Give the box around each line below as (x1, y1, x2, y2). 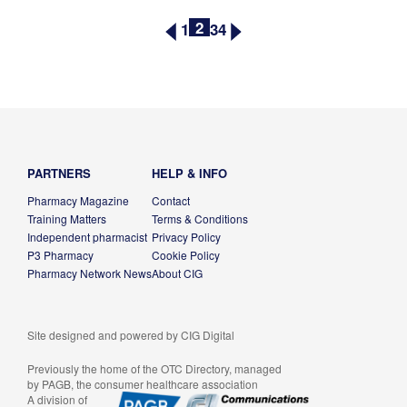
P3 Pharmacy (27, 247, 94, 263)
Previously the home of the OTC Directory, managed (27, 361, 282, 377)
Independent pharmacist (27, 229, 147, 245)
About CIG (152, 265, 203, 282)
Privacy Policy (152, 229, 221, 245)
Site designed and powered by (27, 327, 181, 343)
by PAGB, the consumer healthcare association (27, 376, 258, 392)
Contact (152, 193, 190, 209)
